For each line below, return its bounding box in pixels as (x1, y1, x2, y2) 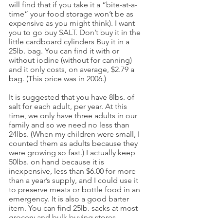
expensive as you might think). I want (9, 18, 137, 28)
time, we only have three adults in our (9, 111, 139, 120)
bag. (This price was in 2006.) (9, 74, 106, 83)
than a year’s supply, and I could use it (9, 176, 140, 185)
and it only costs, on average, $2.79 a (9, 65, 136, 74)
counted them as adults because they (9, 139, 140, 148)
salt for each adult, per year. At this (9, 102, 129, 111)
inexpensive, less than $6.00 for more (9, 166, 138, 176)
